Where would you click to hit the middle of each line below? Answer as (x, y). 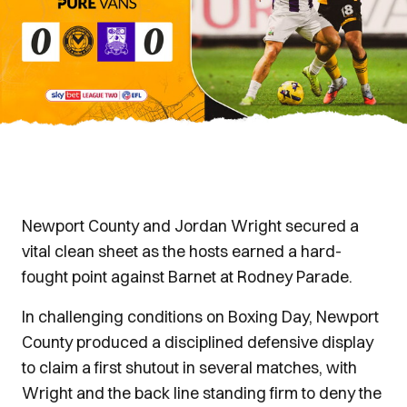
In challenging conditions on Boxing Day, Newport (200, 317)
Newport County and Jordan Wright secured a (190, 226)
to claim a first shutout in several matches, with (189, 367)
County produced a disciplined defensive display (198, 342)
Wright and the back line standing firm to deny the (202, 393)
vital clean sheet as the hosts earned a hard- (182, 251)
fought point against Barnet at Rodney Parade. (187, 277)
